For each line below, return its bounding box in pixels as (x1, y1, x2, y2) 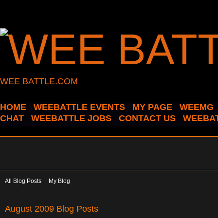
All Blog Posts (5, 178, 41, 184)
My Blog (49, 178, 70, 184)
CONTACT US (119, 113, 176, 123)
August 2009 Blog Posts (5, 203, 98, 214)
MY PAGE (132, 102, 172, 112)
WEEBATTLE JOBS (31, 113, 111, 123)
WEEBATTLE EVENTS (34, 102, 125, 112)
